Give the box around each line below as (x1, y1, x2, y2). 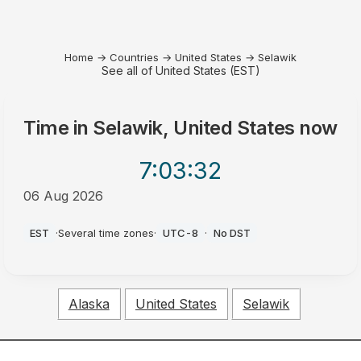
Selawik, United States (93, 116, 295, 139)
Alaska (68, 296, 110, 313)
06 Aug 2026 (23, 188, 104, 204)
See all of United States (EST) (101, 64, 260, 77)
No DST (214, 226, 251, 239)
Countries (110, 51, 159, 64)
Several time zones (58, 226, 155, 239)
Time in (23, 116, 93, 139)
